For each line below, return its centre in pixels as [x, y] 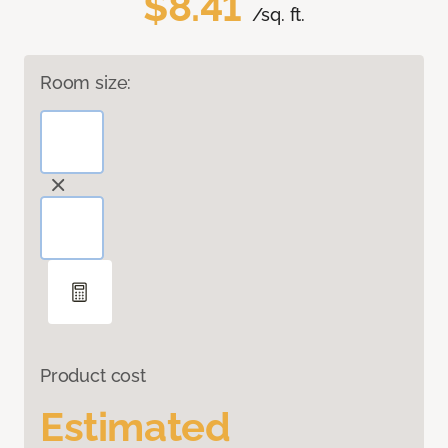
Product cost [93, 376]
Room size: [86, 83]
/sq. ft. [278, 15]
